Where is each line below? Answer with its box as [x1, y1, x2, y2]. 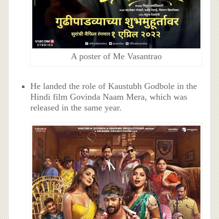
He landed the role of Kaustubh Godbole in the [30, 81, 197, 91]
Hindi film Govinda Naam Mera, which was [30, 92, 188, 102]
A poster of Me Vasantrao [70, 51, 162, 61]
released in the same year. [30, 103, 122, 113]
